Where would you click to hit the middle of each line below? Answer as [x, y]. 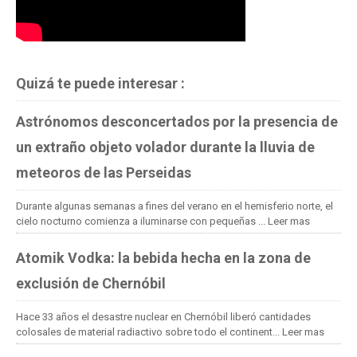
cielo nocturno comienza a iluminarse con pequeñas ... [142, 221]
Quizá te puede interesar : [100, 83]
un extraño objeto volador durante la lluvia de [165, 147]
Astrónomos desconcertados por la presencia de [177, 121]
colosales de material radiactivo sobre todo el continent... [149, 331]
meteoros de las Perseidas [104, 172]
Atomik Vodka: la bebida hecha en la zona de [163, 257]
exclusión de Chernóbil [91, 283]
